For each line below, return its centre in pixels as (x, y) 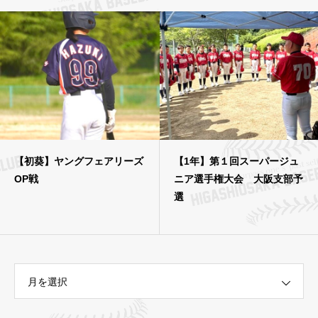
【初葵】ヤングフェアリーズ (79, 161)
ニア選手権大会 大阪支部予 (238, 179)
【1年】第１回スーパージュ (236, 161)
